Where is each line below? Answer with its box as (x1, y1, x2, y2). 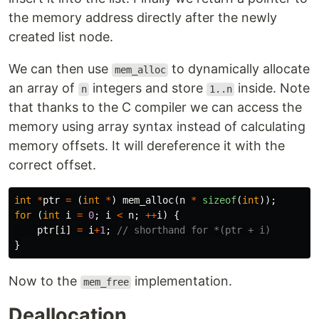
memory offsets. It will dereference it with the (9, 138, 285, 154)
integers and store (89, 80, 207, 96)
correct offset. (9, 157, 96, 173)
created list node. (9, 29, 113, 45)
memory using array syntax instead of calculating (9, 119, 305, 135)
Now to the (9, 273, 80, 289)
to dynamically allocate (168, 61, 310, 77)
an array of (9, 80, 78, 96)
